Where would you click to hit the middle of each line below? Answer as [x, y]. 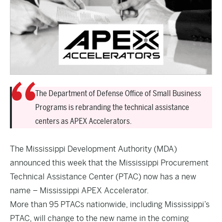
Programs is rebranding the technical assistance [112, 107]
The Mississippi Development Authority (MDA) [93, 149]
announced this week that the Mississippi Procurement [109, 163]
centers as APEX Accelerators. [83, 121]
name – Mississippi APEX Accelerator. [79, 191]
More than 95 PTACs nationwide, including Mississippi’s [110, 204]
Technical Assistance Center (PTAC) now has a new [103, 177]
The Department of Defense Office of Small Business [118, 93]
